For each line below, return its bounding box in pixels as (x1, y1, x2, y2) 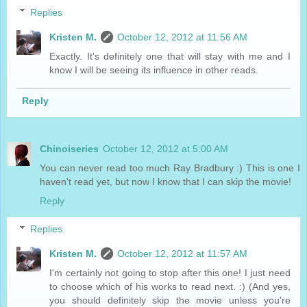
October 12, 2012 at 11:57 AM (117, 248, 248, 260)
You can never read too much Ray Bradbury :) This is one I (40, 162, 300, 173)
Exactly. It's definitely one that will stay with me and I (49, 50, 291, 62)
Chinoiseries (40, 143, 99, 154)
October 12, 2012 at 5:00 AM (103, 143, 228, 154)
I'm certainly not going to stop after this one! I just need (49, 267, 291, 279)
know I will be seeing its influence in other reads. (49, 64, 259, 75)
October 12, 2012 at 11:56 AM (117, 31, 248, 42)
